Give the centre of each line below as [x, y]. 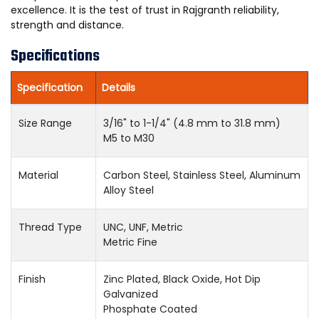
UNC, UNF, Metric [143, 227]
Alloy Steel [129, 190]
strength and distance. [67, 25]
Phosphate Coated [150, 309]
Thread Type [50, 227]
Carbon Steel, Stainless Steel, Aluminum [202, 175]
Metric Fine [130, 242]
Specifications [55, 56]
